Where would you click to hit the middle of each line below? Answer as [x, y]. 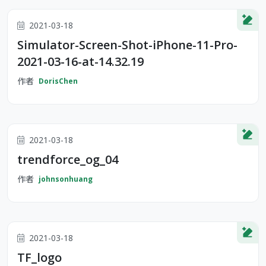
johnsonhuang [66, 179]
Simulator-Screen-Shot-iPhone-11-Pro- [127, 45]
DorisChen [58, 81]
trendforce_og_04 [68, 159]
